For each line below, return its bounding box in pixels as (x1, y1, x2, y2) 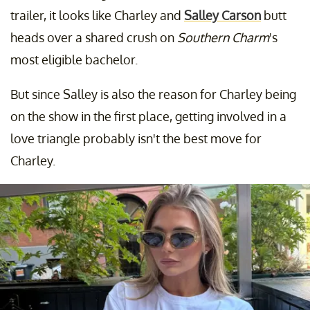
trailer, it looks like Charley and (10, 7, 184, 23)
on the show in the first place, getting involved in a (10, 108, 286, 124)
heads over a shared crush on (10, 29, 177, 45)
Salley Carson (184, 7, 261, 23)
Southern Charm (177, 29, 269, 45)
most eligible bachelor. (10, 51, 138, 67)
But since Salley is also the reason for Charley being (10, 86, 296, 102)
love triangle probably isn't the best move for (10, 130, 262, 146)
